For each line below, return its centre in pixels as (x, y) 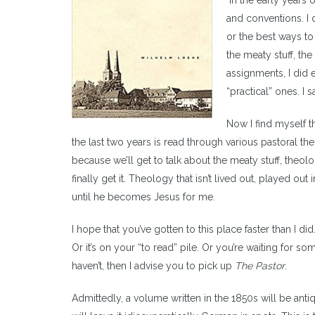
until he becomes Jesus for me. (143, 197)
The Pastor (260, 266)
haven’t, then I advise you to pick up (153, 266)
